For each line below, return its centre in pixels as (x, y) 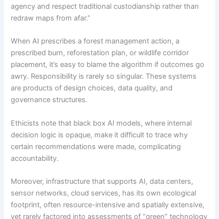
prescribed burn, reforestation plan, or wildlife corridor (100, 53)
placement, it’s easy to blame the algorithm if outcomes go (108, 65)
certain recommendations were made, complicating (96, 146)
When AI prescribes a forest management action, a (95, 41)
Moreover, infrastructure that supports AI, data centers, (102, 181)
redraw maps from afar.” (52, 18)
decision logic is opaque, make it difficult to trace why (99, 135)
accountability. (35, 158)
